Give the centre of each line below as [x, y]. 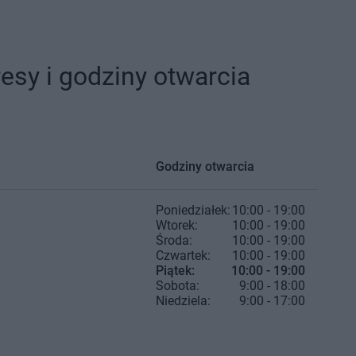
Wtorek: [177, 225]
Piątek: [175, 271]
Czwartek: [183, 255]
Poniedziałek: [193, 210]
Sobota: [178, 286]
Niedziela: [183, 301]
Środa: [174, 240]
